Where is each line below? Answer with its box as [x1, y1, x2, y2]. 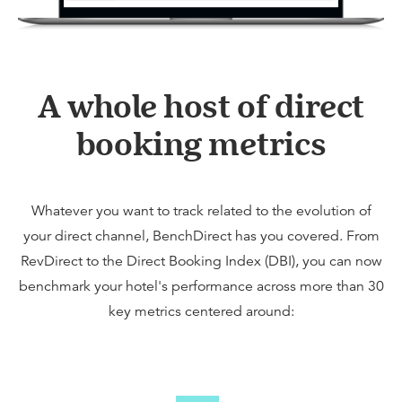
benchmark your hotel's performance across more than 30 [18, 276, 384, 295]
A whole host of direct [37, 85, 365, 125]
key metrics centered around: [108, 301, 294, 320]
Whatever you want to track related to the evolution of [31, 201, 371, 220]
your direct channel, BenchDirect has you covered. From [22, 226, 380, 245]
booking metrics [75, 123, 327, 162]
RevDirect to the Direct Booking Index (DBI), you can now [20, 251, 382, 270]
